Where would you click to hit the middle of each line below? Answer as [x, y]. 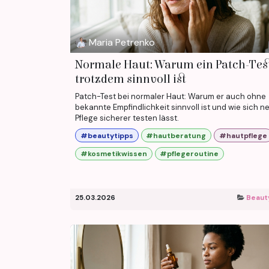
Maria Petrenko [122, 42]
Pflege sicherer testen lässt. [127, 118]
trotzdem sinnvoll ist [131, 79]
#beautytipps [107, 135]
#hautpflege [243, 135]
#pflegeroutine [189, 153]
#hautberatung [176, 135]
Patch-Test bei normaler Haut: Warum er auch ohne [171, 97]
